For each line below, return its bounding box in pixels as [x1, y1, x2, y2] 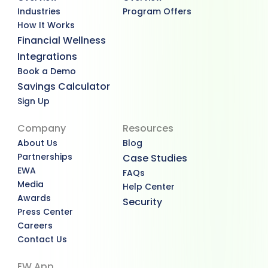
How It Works [17, 19, 75, 31]
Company [17, 121, 66, 135]
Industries [17, 5, 60, 17]
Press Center [17, 206, 73, 218]
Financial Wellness [17, 33, 106, 47]
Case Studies [122, 151, 187, 165]
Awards [17, 192, 51, 204]
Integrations [17, 50, 77, 63]
